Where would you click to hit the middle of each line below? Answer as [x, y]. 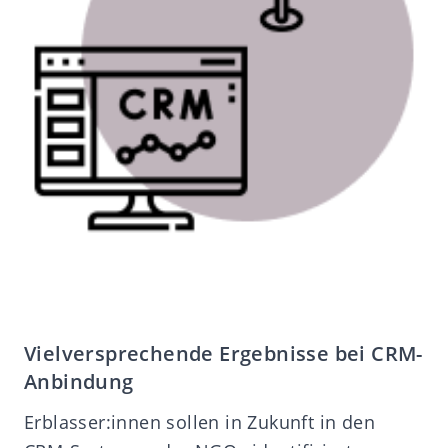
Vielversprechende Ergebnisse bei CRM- [223, 353]
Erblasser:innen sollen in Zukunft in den [199, 421]
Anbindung [79, 381]
